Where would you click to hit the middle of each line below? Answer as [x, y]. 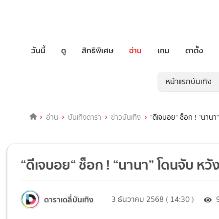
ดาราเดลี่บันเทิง [69, 199]
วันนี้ [38, 50]
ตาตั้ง [194, 50]
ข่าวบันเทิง [126, 118]
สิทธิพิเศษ [98, 50]
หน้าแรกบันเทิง [189, 82]
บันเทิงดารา [84, 118]
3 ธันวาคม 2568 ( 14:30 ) [153, 199]
